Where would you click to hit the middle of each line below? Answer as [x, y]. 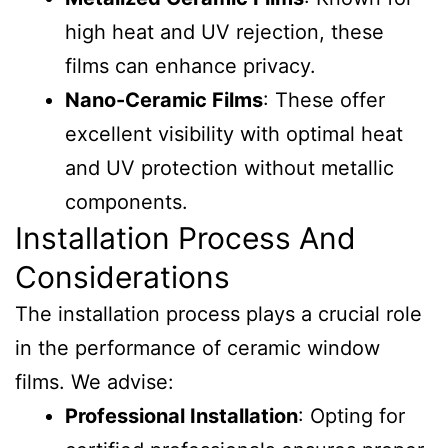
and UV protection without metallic [229, 168]
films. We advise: [94, 382]
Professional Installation [181, 416]
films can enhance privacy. [190, 66]
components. [126, 202]
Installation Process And [185, 238]
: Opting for [351, 416]
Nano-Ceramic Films [164, 100]
